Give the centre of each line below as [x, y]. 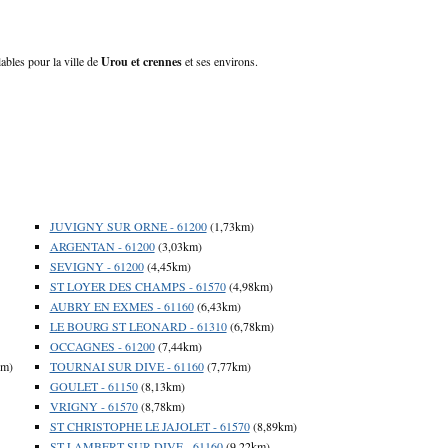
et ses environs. [220, 60]
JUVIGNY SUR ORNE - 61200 [128, 225]
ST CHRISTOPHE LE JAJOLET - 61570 [149, 425]
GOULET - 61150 [93, 385]
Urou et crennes [141, 61]
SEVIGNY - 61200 [96, 265]
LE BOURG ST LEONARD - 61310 [138, 325]
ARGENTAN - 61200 [102, 245]
